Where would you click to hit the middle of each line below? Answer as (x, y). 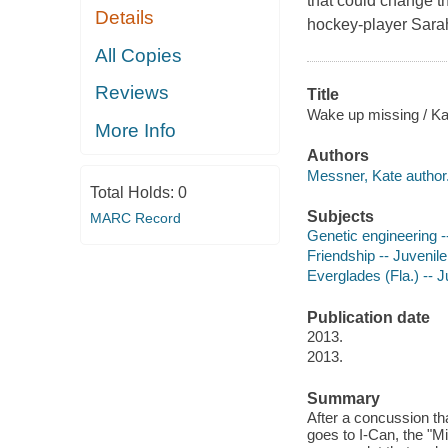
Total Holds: (133, 193)
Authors (337, 156)
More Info (136, 130)
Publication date (368, 317)
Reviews (132, 93)
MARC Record (135, 218)
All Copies (139, 55)
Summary (343, 398)
